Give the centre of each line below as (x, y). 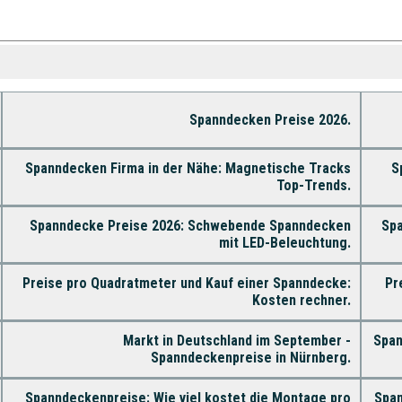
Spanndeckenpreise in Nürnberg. (250, 357)
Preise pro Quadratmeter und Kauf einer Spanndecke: (186, 283)
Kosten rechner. (301, 300)
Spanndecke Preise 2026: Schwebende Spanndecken (190, 225)
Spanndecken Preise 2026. (270, 119)
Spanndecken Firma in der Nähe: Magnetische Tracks (188, 168)
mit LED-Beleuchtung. (284, 242)
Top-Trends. (313, 185)
